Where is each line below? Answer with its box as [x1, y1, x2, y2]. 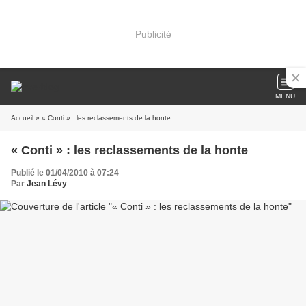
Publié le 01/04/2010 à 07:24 [11, 168, 119, 178]
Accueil [11, 114, 33, 122]
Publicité [135, 28, 171, 40]
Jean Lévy [27, 179, 67, 189]
